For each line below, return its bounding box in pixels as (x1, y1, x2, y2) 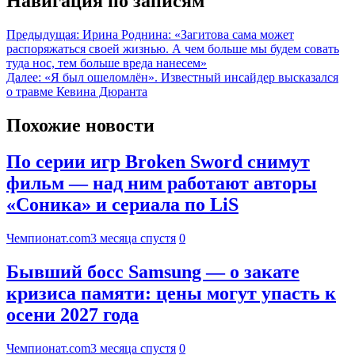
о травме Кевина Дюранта (6, 84, 147, 98)
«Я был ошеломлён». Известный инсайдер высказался (44, 70, 338, 84)
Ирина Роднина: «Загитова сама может (82, 27, 294, 41)
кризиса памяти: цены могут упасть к (6, 283, 336, 304)
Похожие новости (6, 114, 155, 136)
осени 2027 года (6, 304, 139, 326)
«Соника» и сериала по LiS (6, 194, 239, 216)
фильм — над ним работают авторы (6, 173, 317, 194)
